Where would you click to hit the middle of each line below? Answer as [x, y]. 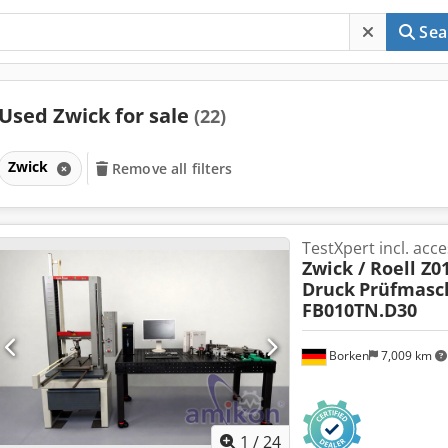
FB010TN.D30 [359, 309]
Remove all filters [172, 168]
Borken [347, 355]
